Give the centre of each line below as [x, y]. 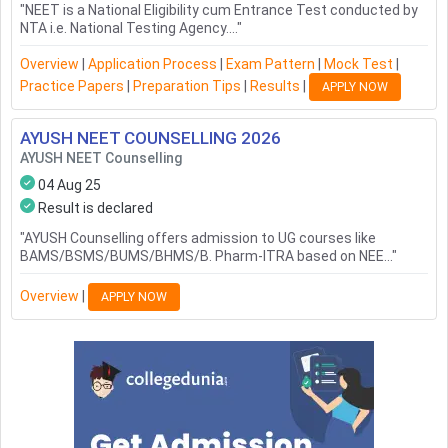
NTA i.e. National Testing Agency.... [128, 28]
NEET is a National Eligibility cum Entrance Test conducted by [221, 10]
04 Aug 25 [69, 185]
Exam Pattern [270, 64]
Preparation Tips [187, 85]
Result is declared [95, 208]
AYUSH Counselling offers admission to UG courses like [200, 238]
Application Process [152, 64]
